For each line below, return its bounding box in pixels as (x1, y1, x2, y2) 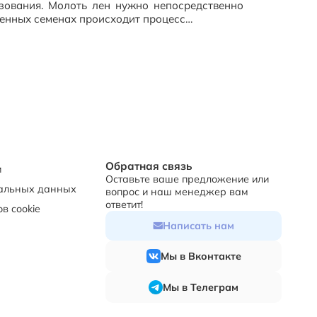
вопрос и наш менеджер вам (105, 185, 249, 199)
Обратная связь (105, 159, 193, 173)
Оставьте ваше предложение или (105, 173, 270, 186)
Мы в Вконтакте (160, 250, 241, 263)
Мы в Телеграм (163, 281, 239, 294)
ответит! (105, 198, 144, 212)
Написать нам (163, 219, 235, 233)
